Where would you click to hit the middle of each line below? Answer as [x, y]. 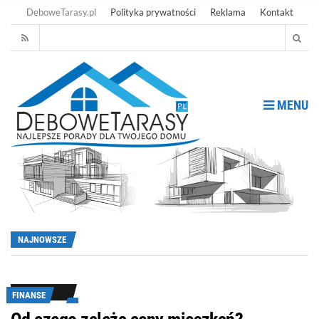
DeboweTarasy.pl [61, 12]
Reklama [228, 12]
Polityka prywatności [153, 12]
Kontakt [276, 12]
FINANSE [29, 295]
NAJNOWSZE [42, 239]
